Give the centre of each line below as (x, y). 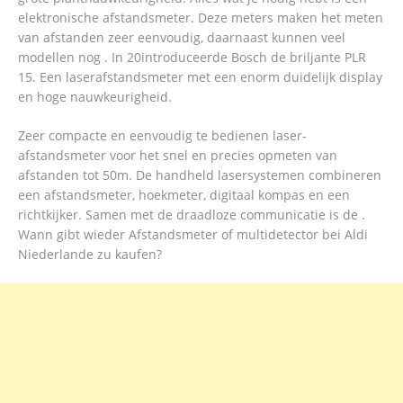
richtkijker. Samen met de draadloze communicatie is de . (192, 215)
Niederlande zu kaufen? (90, 255)
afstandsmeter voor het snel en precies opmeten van (178, 156)
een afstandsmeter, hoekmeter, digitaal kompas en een (184, 195)
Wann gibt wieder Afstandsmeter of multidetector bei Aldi (193, 235)
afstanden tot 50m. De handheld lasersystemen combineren (200, 175)
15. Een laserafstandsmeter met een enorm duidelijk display (200, 77)
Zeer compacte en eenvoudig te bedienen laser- (162, 136)
